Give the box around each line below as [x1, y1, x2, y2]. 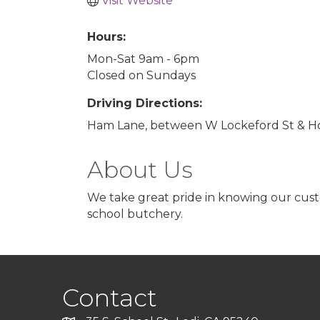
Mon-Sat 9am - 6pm [87, 52, 199, 66]
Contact [62, 283, 157, 313]
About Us [87, 156, 193, 184]
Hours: [87, 30, 126, 44]
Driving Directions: [87, 96, 202, 110]
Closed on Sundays [87, 69, 196, 82]
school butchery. [87, 207, 183, 221]
